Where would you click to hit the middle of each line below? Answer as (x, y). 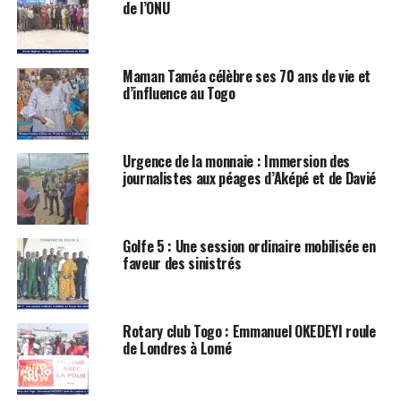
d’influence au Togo (179, 93)
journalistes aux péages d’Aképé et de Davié (249, 178)
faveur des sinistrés (182, 263)
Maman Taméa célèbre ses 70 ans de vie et (247, 76)
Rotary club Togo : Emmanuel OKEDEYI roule (249, 331)
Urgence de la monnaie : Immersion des (236, 161)
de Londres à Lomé (177, 348)
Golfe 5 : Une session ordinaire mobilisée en (249, 246)
